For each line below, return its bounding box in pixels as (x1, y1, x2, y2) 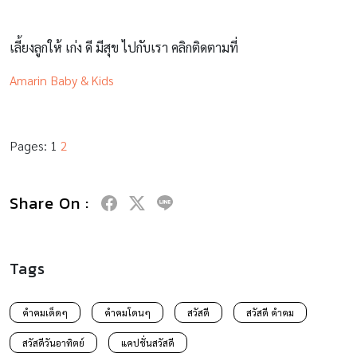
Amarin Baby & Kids (10, 71, 114, 88)
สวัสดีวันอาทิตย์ (22, 335, 84, 349)
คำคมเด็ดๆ (22, 305, 68, 319)
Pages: (10, 136, 50, 154)
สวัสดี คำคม (246, 305, 294, 319)
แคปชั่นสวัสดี (121, 335, 175, 349)
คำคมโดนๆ (104, 305, 151, 319)
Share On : (10, 190, 89, 215)
